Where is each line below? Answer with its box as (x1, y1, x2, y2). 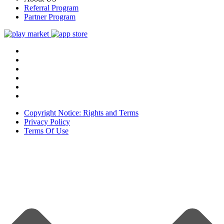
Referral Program (24, 3, 78, 12)
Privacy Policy (24, 117, 70, 126)
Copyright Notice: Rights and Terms (24, 108, 138, 117)
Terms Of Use (24, 126, 68, 135)
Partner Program (24, 12, 75, 21)
